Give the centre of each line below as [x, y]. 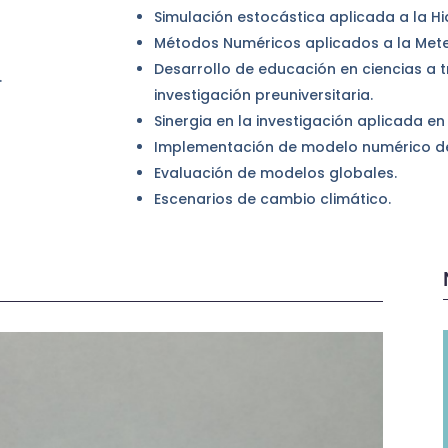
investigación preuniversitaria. [264, 95]
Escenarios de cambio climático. [273, 199]
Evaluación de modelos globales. [276, 173]
